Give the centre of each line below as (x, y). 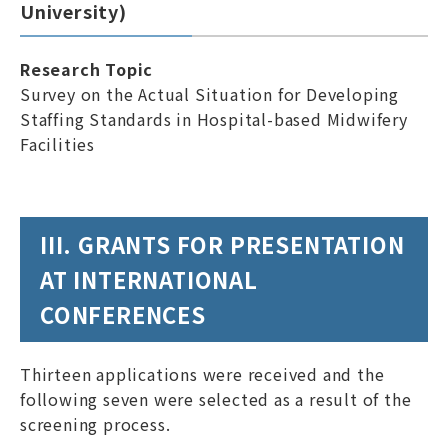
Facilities (57, 144)
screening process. (95, 424)
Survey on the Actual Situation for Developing (209, 94)
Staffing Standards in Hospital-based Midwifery (214, 119)
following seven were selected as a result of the (216, 399)
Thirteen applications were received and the (202, 374)
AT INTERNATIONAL (149, 279)
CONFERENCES (123, 314)
